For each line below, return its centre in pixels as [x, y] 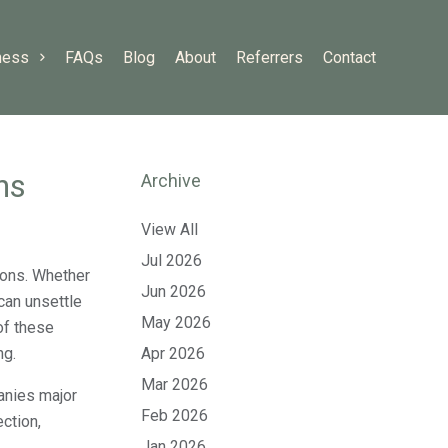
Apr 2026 [173, 353]
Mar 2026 [174, 384]
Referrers [269, 57]
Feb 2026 [174, 415]
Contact [349, 57]
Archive [171, 180]
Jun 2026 [173, 291]
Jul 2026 [171, 260]
